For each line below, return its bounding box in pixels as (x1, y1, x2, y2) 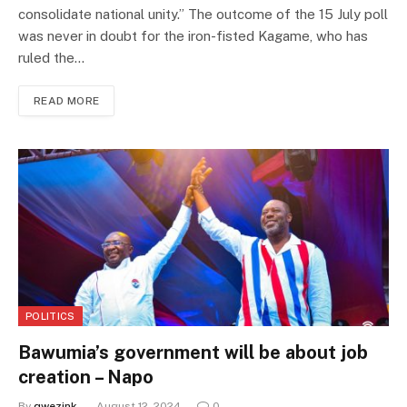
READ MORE (34, 94, 100, 108)
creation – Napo (18, 366, 154, 389)
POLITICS (25, 311, 75, 323)
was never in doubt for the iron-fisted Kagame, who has (18, 28, 368, 45)
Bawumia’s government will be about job (18, 342, 368, 364)
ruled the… (18, 50, 84, 66)
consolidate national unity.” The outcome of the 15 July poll (18, 6, 388, 23)
